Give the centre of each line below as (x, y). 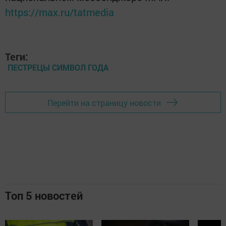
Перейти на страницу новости (104, 102)
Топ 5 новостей (44, 195)
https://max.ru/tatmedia (60, 12)
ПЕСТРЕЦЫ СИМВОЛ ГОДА (58, 67)
